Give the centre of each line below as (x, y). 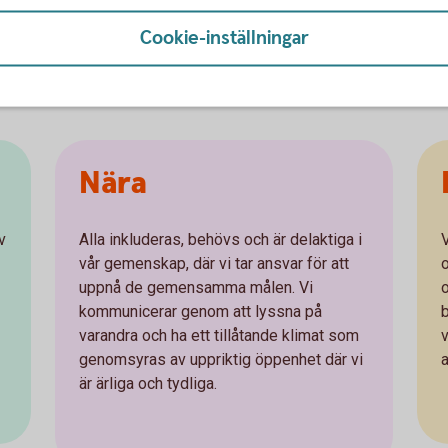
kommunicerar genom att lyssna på (200, 312)
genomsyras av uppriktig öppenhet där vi (220, 360)
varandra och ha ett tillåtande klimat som (218, 336)
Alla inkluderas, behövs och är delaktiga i (220, 240)
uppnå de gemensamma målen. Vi (195, 288)
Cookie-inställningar (224, 38)
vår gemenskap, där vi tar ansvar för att (213, 264)
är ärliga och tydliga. (147, 384)
